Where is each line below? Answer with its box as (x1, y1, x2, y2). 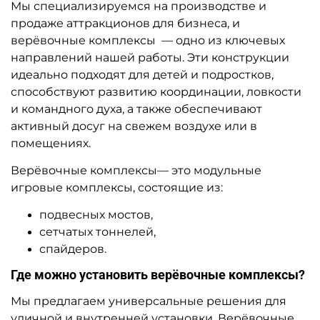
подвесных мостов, (39, 207, 153, 221)
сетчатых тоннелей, (39, 224, 156, 239)
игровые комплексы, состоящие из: (11, 180, 223, 194)
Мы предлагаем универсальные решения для (11, 294, 286, 308)
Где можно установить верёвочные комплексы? (11, 267, 305, 282)
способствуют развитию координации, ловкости (11, 84, 301, 99)
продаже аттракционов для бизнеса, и (11, 16, 240, 30)
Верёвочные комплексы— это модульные (11, 163, 261, 177)
